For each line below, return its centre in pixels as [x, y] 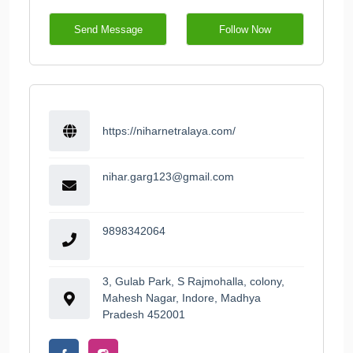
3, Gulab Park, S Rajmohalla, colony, [193, 282]
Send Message [108, 29]
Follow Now [245, 29]
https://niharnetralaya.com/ [169, 130]
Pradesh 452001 [144, 315]
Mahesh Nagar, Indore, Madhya [182, 298]
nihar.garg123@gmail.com [168, 177]
